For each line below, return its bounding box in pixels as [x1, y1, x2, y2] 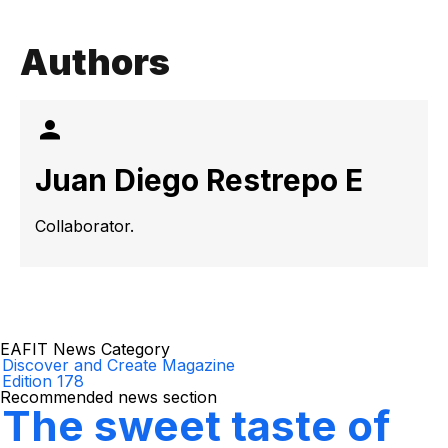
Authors [20, 40, 170, 84]
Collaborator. [35, 216, 134, 236]
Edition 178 [2, 371, 84, 391]
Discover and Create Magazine [2, 355, 235, 375]
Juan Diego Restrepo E [35, 162, 363, 198]
